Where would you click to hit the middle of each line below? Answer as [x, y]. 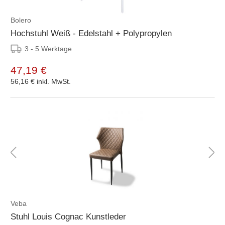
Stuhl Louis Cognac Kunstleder [68, 216]
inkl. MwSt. [54, 81]
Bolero [21, 20]
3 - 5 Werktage [48, 48]
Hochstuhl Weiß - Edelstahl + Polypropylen [91, 33]
